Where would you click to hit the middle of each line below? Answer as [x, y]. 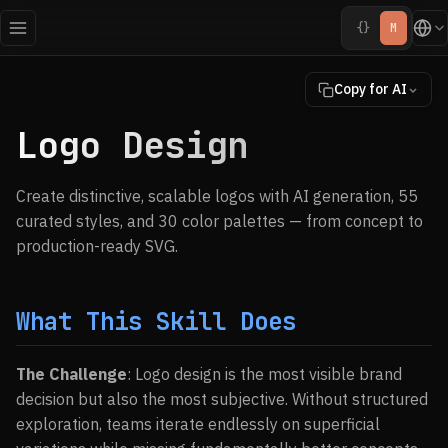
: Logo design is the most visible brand [264, 374]
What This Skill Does [156, 321]
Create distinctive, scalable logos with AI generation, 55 [217, 196]
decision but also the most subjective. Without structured [222, 399]
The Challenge [71, 374]
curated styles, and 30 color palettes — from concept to [219, 221]
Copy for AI [370, 89]
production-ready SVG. [97, 246]
